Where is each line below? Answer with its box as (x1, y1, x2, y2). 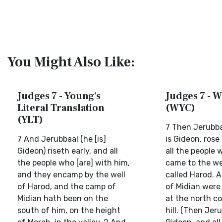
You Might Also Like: (7, 53, 135, 71)
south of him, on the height (17, 206, 120, 215)
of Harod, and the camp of (17, 182, 116, 191)
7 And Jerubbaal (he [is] (17, 134, 106, 144)
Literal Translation (17, 102, 105, 114)
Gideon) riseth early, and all (17, 146, 118, 156)
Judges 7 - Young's (17, 90, 101, 103)
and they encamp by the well (17, 170, 125, 179)
